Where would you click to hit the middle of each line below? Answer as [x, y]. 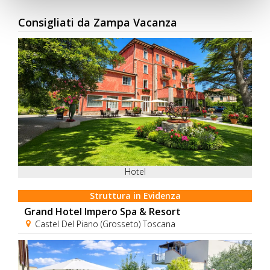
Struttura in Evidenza [135, 196]
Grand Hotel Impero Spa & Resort [102, 212]
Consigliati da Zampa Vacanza [98, 22]
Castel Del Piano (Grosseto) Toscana [104, 224]
